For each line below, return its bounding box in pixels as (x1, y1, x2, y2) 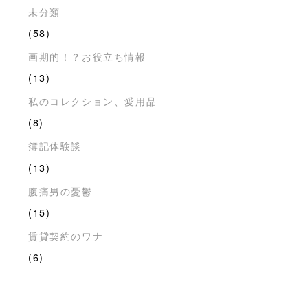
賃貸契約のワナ (28, 228, 104, 243)
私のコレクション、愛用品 (28, 93, 157, 109)
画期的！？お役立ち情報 (28, 48, 146, 63)
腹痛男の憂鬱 (28, 183, 93, 198)
